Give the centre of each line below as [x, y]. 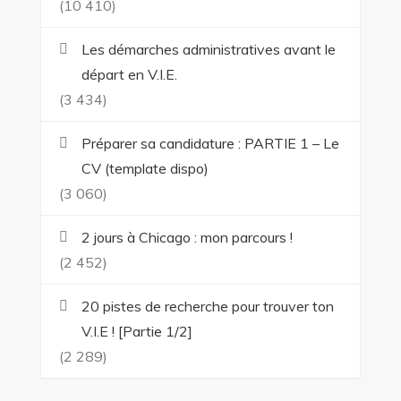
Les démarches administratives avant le [208, 49]
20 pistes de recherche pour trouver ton [207, 306]
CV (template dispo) [145, 168]
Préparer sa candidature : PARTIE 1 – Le [210, 143]
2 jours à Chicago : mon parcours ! [187, 237]
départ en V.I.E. [129, 74]
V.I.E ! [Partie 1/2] [137, 331]
